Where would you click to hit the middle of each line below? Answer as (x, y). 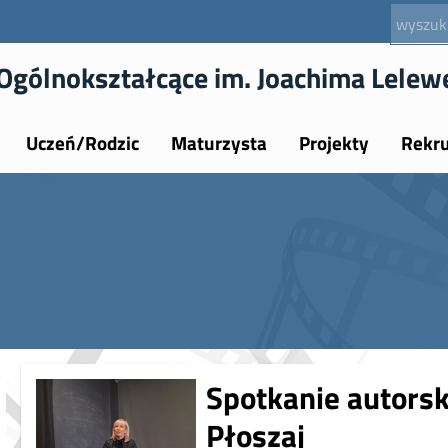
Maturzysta (218, 142)
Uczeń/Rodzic (82, 142)
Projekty (333, 142)
